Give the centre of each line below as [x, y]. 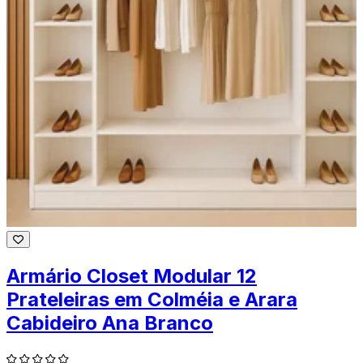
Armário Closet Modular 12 [132, 276]
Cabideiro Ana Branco [110, 323]
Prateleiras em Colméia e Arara [152, 300]
